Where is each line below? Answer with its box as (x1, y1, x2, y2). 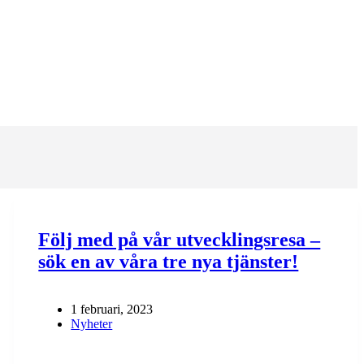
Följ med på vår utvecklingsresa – (38, 228, 321, 250)
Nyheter (71, 316, 113, 331)
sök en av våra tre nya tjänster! (38, 250, 299, 272)
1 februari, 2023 (71, 301, 154, 316)
